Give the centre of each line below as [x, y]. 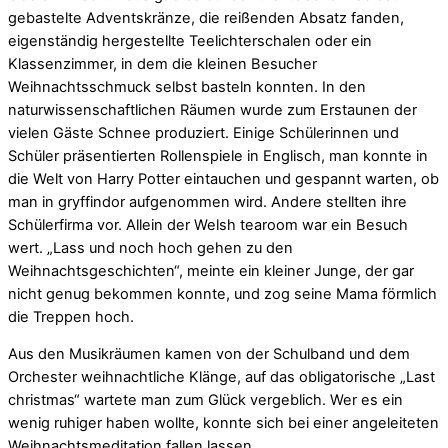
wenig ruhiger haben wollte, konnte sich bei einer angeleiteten [223, 423]
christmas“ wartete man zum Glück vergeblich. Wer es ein [205, 400]
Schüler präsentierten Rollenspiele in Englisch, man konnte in [218, 155]
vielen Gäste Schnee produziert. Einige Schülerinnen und [203, 132]
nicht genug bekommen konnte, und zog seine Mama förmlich [222, 293]
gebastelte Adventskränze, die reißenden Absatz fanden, [206, 17]
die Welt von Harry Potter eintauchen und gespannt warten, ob [223, 178]
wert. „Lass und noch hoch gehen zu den [150, 247]
